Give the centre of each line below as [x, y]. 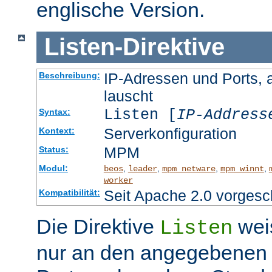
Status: [53, 149]
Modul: [53, 168]
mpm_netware [189, 168]
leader [142, 168]
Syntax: [54, 111]
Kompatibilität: [69, 192]
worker [118, 180]
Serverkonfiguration [170, 133]
